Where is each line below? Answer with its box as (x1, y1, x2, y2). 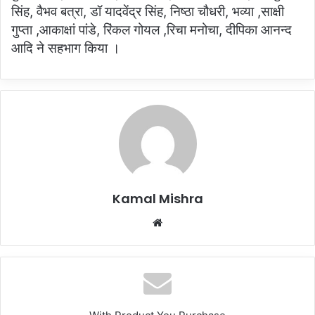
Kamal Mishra (112, 190, 203, 208)
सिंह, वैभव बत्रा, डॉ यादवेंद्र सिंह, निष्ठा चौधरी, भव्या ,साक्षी (11, 4, 284, 20)
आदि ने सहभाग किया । (11, 40, 120, 57)
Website (162, 215, 202, 229)
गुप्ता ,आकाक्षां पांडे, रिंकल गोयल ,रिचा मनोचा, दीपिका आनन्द (11, 22, 292, 39)
